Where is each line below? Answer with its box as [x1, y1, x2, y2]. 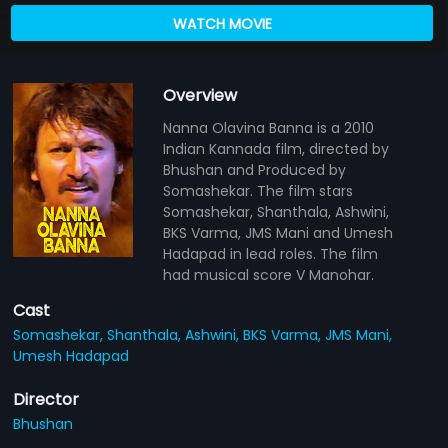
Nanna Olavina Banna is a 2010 [163, 117, 375, 138]
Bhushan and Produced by [163, 159, 347, 180]
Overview [163, 83, 238, 107]
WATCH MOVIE [172, 13, 272, 34]
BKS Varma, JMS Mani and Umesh [163, 222, 394, 243]
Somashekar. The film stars [163, 180, 354, 201]
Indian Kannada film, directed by [163, 138, 390, 159]
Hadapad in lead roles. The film [163, 243, 379, 264]
